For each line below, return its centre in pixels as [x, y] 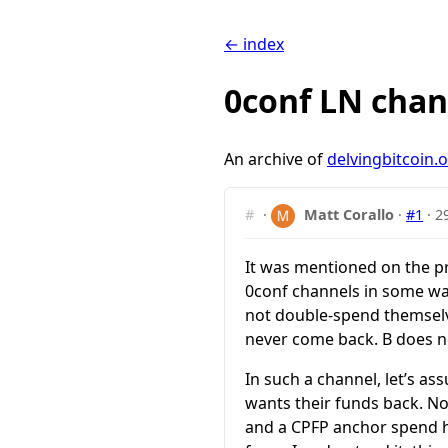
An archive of [275, 158]
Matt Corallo [349, 214]
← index [254, 44]
